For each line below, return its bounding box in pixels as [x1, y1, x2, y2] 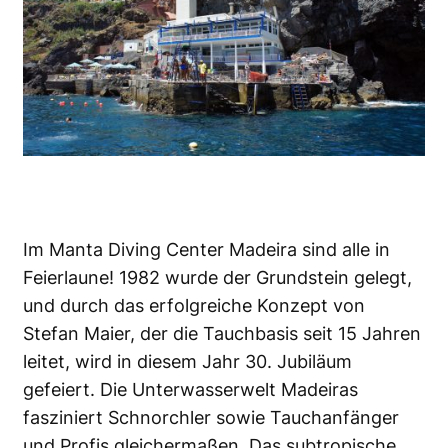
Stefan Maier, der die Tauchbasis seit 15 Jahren [23, 322, 421, 344]
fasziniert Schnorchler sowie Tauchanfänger [23, 406, 399, 428]
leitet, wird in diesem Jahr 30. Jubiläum [23, 350, 352, 372]
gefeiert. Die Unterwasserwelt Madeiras [23, 378, 358, 400]
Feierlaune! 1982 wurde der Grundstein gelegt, [23, 266, 412, 288]
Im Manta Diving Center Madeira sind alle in [23, 238, 390, 260]
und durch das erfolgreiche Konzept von [23, 294, 365, 316]
